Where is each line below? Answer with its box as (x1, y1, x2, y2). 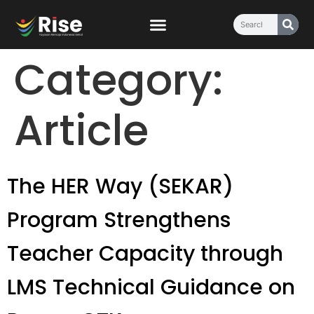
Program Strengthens (7, 205, 231, 235)
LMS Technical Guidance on (7, 273, 295, 302)
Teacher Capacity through (7, 239, 283, 268)
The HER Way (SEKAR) (7, 172, 233, 201)
